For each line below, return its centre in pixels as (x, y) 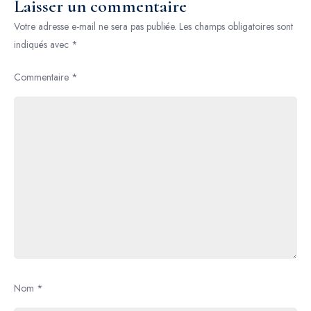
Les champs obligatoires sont (236, 26)
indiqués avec (43, 44)
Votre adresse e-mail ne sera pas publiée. (95, 26)
